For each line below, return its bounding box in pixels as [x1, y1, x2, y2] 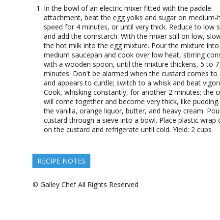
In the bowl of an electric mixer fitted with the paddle [44, 3, 211, 13]
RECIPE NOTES [37, 156, 85, 165]
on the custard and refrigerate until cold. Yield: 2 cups [44, 125, 212, 134]
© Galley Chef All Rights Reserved [32, 180, 138, 189]
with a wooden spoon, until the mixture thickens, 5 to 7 [44, 59, 219, 69]
